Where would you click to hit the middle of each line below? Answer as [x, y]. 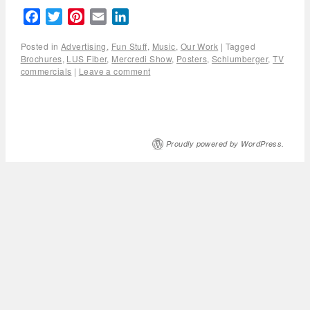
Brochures [41, 58]
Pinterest [107, 16]
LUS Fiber [87, 58]
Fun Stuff [129, 46]
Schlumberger [240, 58]
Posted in [39, 46]
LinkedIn [151, 16]
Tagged [240, 46]
